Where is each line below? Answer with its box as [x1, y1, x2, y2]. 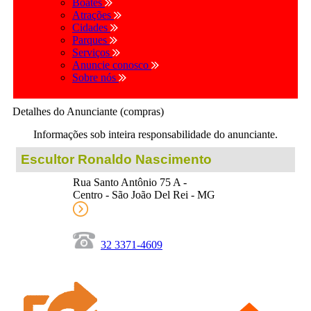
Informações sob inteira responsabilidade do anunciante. [33, 128, 278, 140]
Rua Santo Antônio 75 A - [73, 176, 187, 188]
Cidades [72, 21, 110, 33]
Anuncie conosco [72, 58, 151, 71]
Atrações [72, 8, 114, 21]
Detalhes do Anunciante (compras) [12, 106, 164, 117]
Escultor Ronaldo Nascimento [21, 152, 212, 167]
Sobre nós [72, 71, 119, 83]
